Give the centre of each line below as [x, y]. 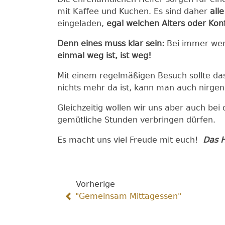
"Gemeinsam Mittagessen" [128, 196]
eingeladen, [82, 23]
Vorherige [95, 184]
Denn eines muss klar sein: [111, 43]
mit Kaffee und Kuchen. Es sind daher [134, 11]
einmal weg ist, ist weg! [104, 55]
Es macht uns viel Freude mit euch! [130, 140]
